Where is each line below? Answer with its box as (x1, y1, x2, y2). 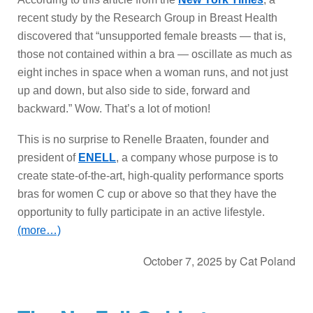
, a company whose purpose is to (116, 151, 278, 163)
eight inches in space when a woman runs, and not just (17, 66, 288, 78)
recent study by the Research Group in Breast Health (17, 11, 277, 24)
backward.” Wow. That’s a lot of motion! (17, 102, 210, 115)
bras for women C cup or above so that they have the (17, 187, 277, 200)
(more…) (17, 224, 61, 236)
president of (17, 151, 75, 163)
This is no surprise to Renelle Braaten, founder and (17, 133, 269, 145)
